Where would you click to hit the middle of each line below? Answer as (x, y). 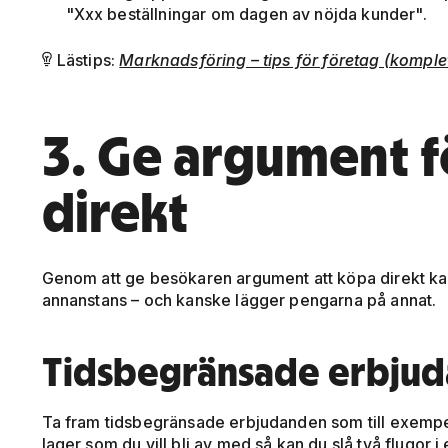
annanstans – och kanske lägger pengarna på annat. (239, 300)
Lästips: (86, 60)
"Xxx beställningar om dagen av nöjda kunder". (246, 14)
